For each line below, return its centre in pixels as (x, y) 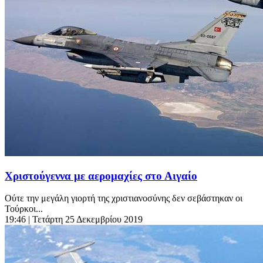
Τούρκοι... (24, 209)
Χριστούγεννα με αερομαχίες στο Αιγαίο (101, 176)
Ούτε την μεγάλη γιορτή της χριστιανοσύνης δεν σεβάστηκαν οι (124, 198)
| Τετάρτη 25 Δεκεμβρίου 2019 (85, 220)
